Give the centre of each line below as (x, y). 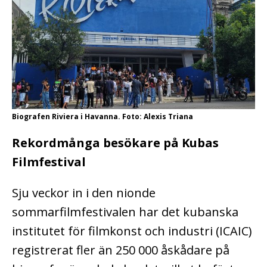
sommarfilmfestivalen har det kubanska (125, 212)
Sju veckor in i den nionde (84, 193)
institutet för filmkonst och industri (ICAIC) (132, 231)
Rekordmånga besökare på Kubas (115, 142)
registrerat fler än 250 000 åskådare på (121, 250)
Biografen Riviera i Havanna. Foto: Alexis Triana (103, 116)
